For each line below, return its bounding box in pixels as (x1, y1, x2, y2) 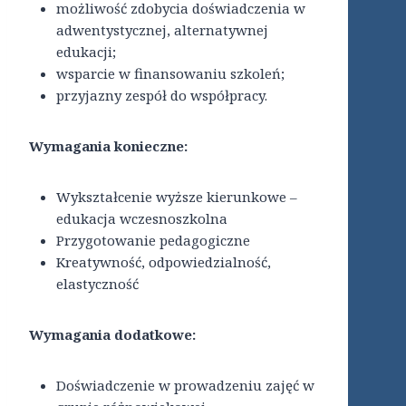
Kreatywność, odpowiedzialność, (56, 253, 271, 272)
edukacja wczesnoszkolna (56, 209, 227, 228)
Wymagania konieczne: (29, 137, 188, 156)
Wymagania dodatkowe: (29, 325, 196, 344)
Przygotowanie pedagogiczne (56, 231, 250, 250)
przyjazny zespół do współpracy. (56, 86, 267, 105)
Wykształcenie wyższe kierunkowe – (56, 188, 297, 207)
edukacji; (56, 43, 116, 62)
